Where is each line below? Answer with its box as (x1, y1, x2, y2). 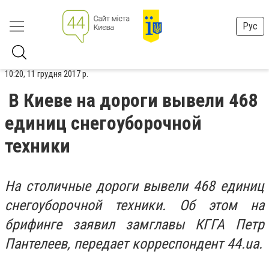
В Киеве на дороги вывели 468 (8, 89, 258, 112)
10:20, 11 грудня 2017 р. (5, 68, 88, 79)
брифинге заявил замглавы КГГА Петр (5, 216, 264, 233)
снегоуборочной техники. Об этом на (5, 197, 264, 214)
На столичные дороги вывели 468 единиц (5, 178, 264, 195)
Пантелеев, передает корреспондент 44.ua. (5, 235, 262, 252)
